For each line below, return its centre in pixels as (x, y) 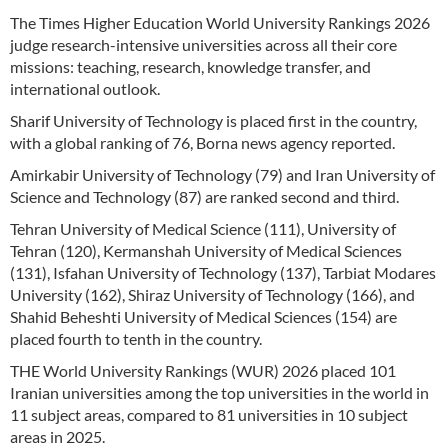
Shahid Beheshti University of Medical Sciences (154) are (203, 317)
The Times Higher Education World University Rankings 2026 (220, 23)
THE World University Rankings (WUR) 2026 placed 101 (203, 371)
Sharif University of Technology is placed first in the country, (213, 121)
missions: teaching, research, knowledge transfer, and (190, 67)
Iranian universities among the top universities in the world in (219, 393)
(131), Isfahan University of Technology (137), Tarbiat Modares (223, 273)
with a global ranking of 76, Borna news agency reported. (202, 143)
